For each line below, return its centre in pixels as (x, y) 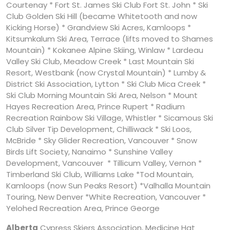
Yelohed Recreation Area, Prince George (83, 208)
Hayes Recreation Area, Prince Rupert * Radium (95, 106)
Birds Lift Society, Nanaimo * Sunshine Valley (89, 151)
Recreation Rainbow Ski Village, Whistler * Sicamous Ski (110, 118)
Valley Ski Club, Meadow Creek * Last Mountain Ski (100, 61)
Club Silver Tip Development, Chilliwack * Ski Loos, (99, 129)
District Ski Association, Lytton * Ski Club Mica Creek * (106, 84)
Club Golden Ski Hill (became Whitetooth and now (102, 16)
